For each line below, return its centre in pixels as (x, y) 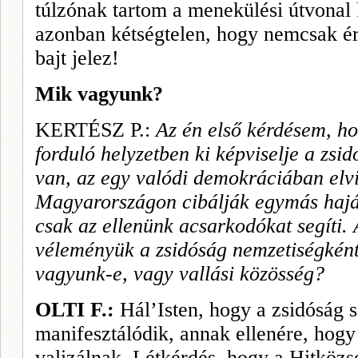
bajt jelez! (77, 58)
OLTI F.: (78, 310)
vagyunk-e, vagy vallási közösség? (180, 274)
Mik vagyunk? (99, 94)
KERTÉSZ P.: (95, 130)
